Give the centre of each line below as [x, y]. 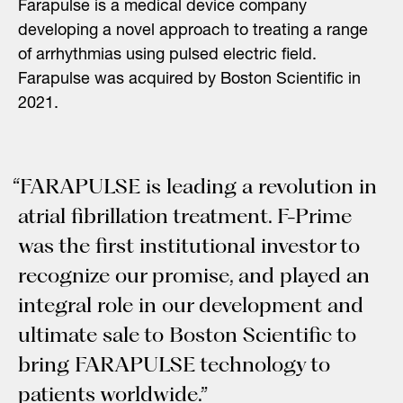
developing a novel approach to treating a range [193, 31]
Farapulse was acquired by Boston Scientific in [189, 80]
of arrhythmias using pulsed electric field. [167, 56]
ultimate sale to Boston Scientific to [187, 334]
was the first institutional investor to [189, 245]
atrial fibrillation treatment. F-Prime [185, 215]
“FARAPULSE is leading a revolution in [194, 186]
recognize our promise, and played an [194, 275]
